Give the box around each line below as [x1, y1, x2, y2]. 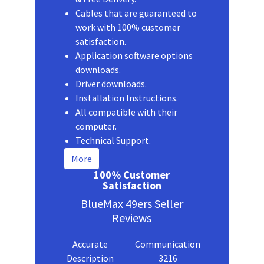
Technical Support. [75, 134, 151, 146]
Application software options [75, 49, 193, 61]
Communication [135, 237, 201, 250]
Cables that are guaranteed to [75, 6, 197, 19]
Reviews [112, 210, 152, 225]
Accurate [72, 237, 108, 250]
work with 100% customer [75, 21, 180, 33]
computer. [75, 120, 117, 132]
